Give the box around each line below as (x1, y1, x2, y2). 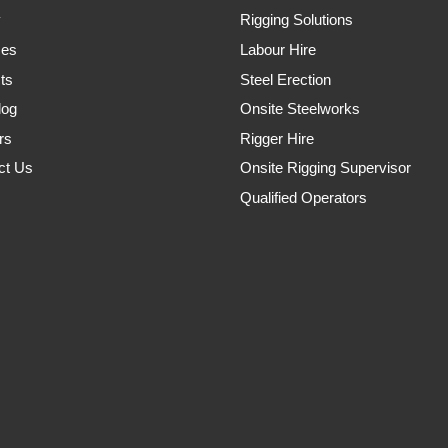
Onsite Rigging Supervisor (239, 160, 411, 177)
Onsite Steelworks (239, 101, 360, 118)
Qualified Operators (239, 189, 367, 206)
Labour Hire (239, 41, 316, 58)
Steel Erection (239, 71, 331, 88)
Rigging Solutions (239, 12, 353, 29)
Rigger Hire (239, 130, 314, 147)
